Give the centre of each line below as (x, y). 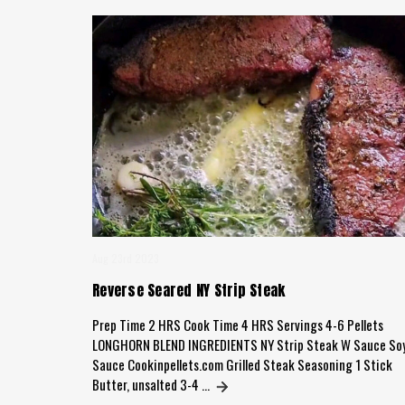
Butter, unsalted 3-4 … (152, 384)
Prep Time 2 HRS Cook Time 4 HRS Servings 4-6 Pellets (238, 324)
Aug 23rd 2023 (126, 258)
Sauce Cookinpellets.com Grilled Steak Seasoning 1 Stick (242, 364)
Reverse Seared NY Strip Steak (189, 290)
